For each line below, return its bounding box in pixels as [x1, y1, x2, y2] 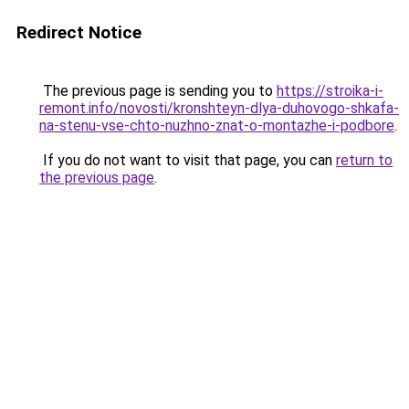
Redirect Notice [16, 22, 142, 43]
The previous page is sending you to [39, 82, 277, 100]
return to [336, 152, 393, 169]
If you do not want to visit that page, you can [39, 152, 336, 169]
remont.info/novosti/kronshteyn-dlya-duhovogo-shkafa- [39, 100, 399, 117]
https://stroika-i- [277, 82, 383, 100]
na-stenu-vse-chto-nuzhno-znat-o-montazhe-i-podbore [39, 117, 394, 134]
